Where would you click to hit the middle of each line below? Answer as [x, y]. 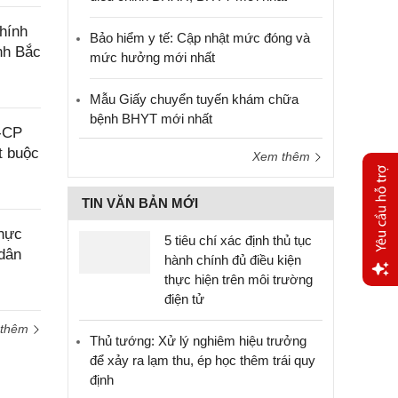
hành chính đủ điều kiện [233, 260]
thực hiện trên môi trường [239, 279]
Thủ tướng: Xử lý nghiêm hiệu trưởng [198, 341]
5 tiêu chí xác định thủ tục [238, 240]
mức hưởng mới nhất [152, 57]
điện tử [184, 299]
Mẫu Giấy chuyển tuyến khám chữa [194, 99]
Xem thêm [283, 156]
